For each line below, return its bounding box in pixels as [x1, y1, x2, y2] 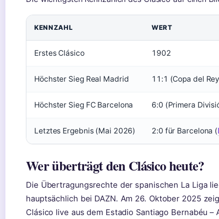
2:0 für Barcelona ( [152, 126, 218, 135]
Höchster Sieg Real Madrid [34, 74, 129, 84]
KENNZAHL [34, 23, 73, 31]
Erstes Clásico [34, 48, 85, 58]
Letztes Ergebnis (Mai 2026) [34, 126, 136, 135]
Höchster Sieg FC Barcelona [34, 100, 133, 109]
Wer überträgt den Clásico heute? [26, 156, 204, 175]
